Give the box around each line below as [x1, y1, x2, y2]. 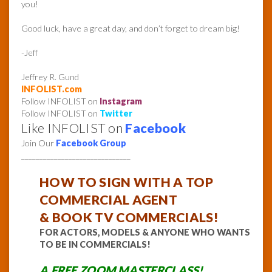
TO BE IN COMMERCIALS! [39, 239, 151, 250]
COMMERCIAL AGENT [39, 192, 178, 208]
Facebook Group [56, 138, 126, 149]
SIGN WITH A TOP [99, 174, 214, 191]
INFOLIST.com [21, 84, 82, 95]
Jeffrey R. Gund [21, 72, 79, 83]
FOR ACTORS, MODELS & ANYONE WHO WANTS [39, 227, 250, 238]
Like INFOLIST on [21, 120, 126, 137]
